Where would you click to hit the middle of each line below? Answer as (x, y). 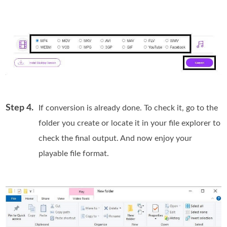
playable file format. (74, 153)
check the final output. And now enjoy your (116, 138)
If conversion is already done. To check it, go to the (128, 108)
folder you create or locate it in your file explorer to (130, 123)
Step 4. (20, 108)
